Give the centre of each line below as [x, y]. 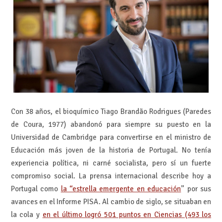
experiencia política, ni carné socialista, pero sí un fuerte [111, 163]
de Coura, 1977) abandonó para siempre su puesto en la [111, 124]
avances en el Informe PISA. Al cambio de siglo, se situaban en [111, 201]
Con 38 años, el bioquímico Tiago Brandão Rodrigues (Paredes [111, 111]
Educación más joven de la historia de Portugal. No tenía [111, 150]
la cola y [27, 214]
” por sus [196, 189]
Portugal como [36, 189]
